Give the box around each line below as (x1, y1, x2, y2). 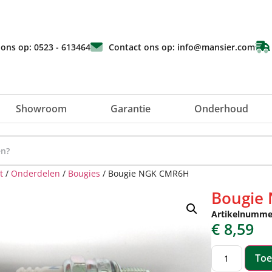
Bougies (68, 168, 100, 179)
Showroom (16, 102, 67, 115)
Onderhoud (194, 102, 248, 115)
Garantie (110, 102, 151, 115)
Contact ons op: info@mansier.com (109, 41, 256, 53)
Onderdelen (11, 168, 60, 179)
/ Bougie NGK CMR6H (100, 168, 189, 179)
